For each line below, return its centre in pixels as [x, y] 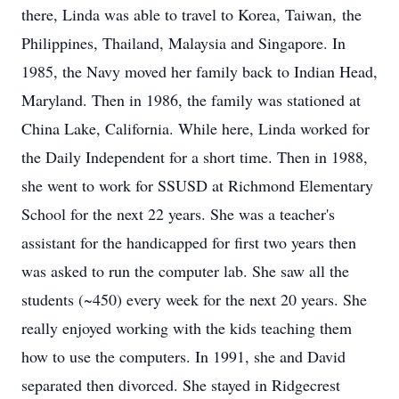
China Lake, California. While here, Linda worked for [195, 128]
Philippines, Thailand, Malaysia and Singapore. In [183, 43]
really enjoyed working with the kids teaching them [187, 328]
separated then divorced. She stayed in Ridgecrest [181, 385]
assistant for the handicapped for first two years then [189, 242]
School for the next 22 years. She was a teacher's [178, 214]
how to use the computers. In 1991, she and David [183, 356]
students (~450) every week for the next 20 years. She [194, 299]
